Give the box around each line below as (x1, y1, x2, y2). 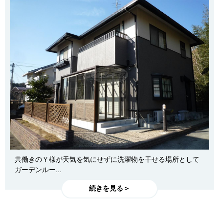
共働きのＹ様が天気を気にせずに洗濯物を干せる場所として (15, 155, 199, 163)
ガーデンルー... (15, 165, 62, 174)
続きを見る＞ (89, 184, 130, 193)
